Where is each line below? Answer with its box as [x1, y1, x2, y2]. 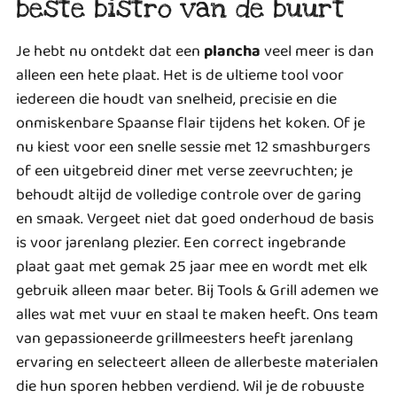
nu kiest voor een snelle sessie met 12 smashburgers [16, 134, 370, 160]
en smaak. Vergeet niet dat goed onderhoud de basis [16, 206, 374, 231]
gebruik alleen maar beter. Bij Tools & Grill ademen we [16, 277, 378, 303]
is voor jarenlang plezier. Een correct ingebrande [16, 230, 346, 255]
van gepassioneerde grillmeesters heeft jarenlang [16, 325, 354, 351]
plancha [204, 38, 261, 64]
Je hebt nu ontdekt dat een [16, 38, 204, 64]
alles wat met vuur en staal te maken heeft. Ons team [16, 301, 378, 327]
